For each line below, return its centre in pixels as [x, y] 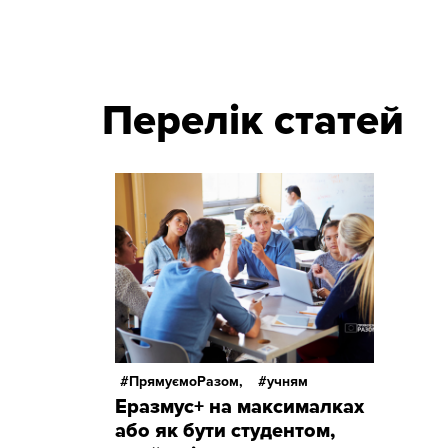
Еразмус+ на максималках [239, 407]
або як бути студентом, [225, 431]
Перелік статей [253, 121]
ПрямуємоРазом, [186, 381]
